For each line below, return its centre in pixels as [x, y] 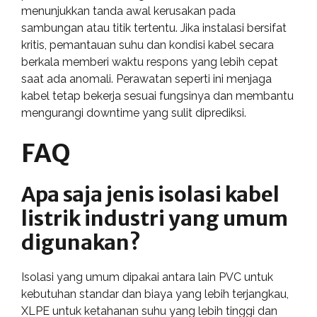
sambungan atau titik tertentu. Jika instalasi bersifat [154, 28]
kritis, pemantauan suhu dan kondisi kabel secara [148, 45]
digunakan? [81, 242]
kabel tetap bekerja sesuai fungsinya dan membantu [157, 96]
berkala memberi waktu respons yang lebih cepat [150, 62]
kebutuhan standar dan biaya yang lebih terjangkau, [155, 294]
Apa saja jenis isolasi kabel [150, 194]
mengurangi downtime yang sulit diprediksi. [134, 113]
